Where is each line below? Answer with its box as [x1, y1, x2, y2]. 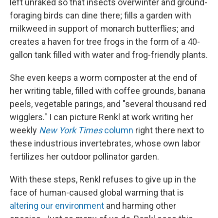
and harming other [104, 200, 176, 211]
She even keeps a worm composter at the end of [10, 72, 198, 83]
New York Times [39, 125, 102, 135]
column [102, 125, 133, 135]
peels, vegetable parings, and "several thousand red [10, 98, 206, 109]
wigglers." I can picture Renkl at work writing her [10, 111, 193, 122]
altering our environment [10, 200, 104, 211]
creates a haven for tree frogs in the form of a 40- [10, 36, 200, 47]
